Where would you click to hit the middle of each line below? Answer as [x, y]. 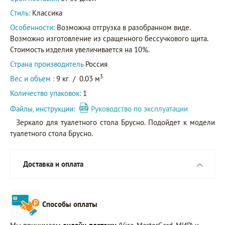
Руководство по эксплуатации [139, 108]
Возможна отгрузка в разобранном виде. [124, 27]
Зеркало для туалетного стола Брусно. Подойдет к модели [116, 122]
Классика [46, 13]
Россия [96, 64]
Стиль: [20, 13]
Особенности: [33, 27]
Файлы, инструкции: [44, 108]
